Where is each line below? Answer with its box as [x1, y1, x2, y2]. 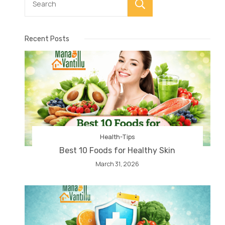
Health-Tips [100, 132, 135, 141]
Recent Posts [25, 34, 69, 43]
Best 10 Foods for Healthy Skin [59, 145, 176, 155]
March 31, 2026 [95, 159, 140, 168]
